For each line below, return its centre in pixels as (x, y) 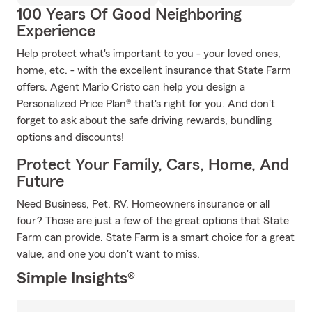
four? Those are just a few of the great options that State (153, 221)
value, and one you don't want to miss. (108, 254)
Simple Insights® (76, 279)
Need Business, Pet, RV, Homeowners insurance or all (143, 204)
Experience (56, 31)
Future (40, 182)
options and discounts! (70, 137)
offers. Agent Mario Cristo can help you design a (131, 87)
